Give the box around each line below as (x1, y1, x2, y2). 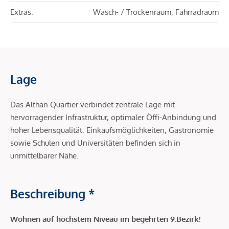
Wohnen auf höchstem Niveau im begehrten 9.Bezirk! (10, 214, 200, 224)
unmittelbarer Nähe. (10, 151, 79, 161)
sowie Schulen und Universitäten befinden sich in (10, 138, 180, 148)
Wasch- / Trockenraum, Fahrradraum (93, 7, 219, 17)
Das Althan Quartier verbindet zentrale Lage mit (10, 100, 175, 110)
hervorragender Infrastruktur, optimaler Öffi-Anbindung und (10, 112, 216, 123)
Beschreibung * (10, 186, 95, 201)
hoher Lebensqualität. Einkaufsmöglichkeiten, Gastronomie (10, 125, 214, 135)
